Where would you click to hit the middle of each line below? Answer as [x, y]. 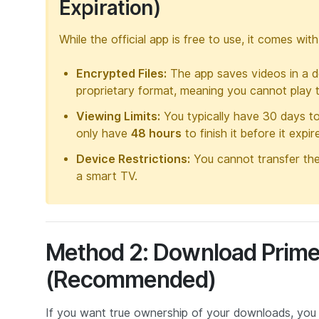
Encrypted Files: [121, 73]
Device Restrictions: [133, 159]
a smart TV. [107, 176]
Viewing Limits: [118, 116]
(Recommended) [131, 279]
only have [104, 133]
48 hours [156, 133]
